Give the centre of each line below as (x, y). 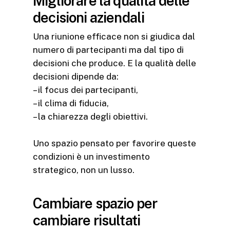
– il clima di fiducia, (71, 103)
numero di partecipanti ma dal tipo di (108, 50)
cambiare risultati (87, 220)
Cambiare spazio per (95, 203)
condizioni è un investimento (91, 157)
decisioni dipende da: (76, 77)
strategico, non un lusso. (84, 170)
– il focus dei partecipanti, (85, 90)
